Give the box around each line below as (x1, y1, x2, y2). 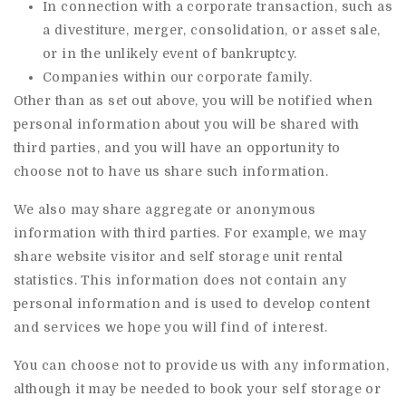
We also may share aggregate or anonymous (14, 202, 316, 217)
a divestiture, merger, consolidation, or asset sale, (43, 23, 381, 37)
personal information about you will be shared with (14, 117, 360, 131)
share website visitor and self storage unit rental (14, 249, 343, 264)
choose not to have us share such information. (14, 164, 329, 179)
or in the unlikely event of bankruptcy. (43, 46, 297, 61)
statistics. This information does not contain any (14, 273, 347, 287)
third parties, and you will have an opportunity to (14, 140, 341, 155)
